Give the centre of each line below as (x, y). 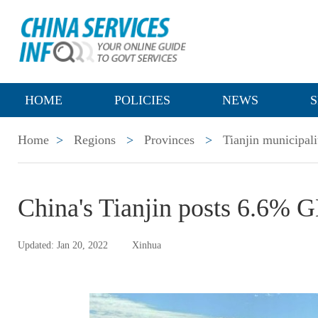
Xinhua (147, 245)
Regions (95, 140)
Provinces (169, 140)
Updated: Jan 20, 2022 (63, 245)
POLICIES (142, 100)
